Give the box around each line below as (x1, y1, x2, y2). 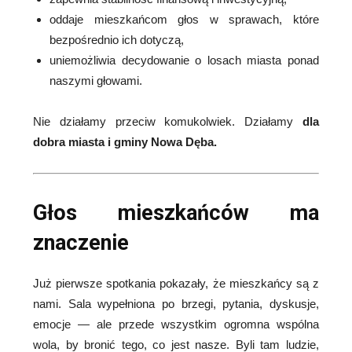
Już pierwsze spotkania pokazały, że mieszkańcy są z (33, 277, 319, 290)
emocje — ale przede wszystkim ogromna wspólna (33, 317, 319, 331)
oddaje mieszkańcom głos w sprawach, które (49, 13, 319, 26)
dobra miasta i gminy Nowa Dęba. (33, 135, 217, 148)
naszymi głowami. (49, 74, 142, 87)
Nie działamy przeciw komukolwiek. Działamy (33, 115, 302, 128)
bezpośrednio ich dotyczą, (49, 33, 184, 46)
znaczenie (33, 230, 129, 255)
